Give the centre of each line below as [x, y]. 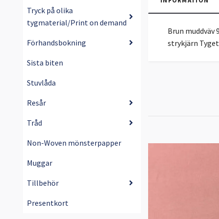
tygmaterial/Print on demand [77, 22]
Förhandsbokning [56, 42]
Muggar [40, 163]
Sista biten [45, 62]
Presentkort [48, 203]
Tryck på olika [50, 10]
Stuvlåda [41, 82]
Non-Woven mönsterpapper [74, 142]
